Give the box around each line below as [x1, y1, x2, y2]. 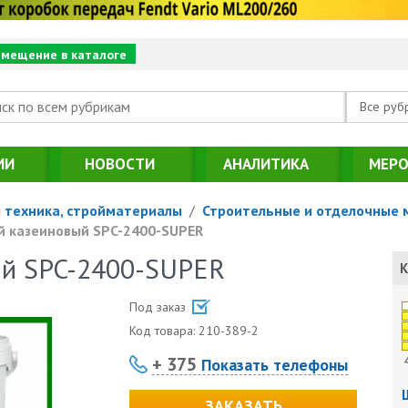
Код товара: [129, 321, 199, 339]
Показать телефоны [197, 353, 349, 375]
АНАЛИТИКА [223, 153, 309, 174]
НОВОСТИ [85, 153, 155, 174]
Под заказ [129, 298, 190, 315]
